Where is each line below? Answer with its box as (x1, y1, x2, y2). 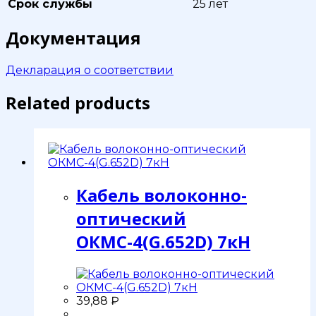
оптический (76, 207, 186, 231)
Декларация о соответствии (6, 63, 174, 78)
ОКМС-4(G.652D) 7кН (76, 230, 250, 254)
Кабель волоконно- (76, 183, 247, 207)
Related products (6, 91, 150, 115)
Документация (6, 26, 141, 50)
